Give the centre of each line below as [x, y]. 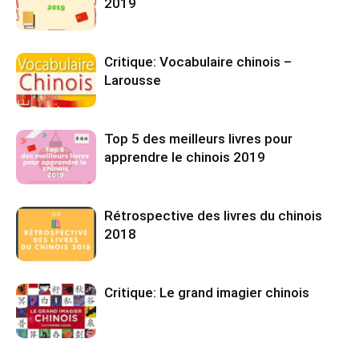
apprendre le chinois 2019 [185, 157]
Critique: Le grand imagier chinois [207, 292]
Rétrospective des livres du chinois [213, 215]
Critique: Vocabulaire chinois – [198, 61]
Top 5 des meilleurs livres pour [198, 138]
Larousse [133, 80]
